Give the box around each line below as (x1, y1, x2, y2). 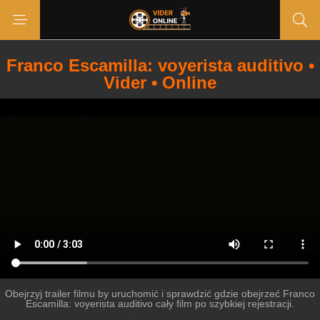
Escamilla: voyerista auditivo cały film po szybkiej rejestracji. (26, 298, 294, 309)
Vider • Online (104, 73, 216, 92)
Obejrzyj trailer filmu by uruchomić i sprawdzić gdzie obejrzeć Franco (5, 288, 315, 299)
